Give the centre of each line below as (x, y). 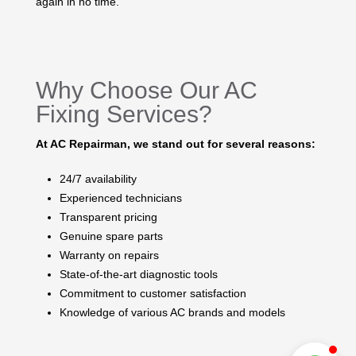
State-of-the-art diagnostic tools (139, 274)
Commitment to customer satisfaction (153, 293)
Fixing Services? (124, 114)
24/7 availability (98, 178)
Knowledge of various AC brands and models (172, 312)
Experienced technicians (121, 197)
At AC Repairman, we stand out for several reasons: (176, 143)
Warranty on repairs (109, 255)
